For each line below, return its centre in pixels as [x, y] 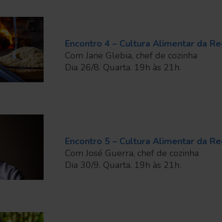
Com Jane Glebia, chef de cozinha [131, 55]
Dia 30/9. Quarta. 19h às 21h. [123, 165]
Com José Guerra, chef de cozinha [132, 153]
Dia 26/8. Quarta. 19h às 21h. [123, 67]
